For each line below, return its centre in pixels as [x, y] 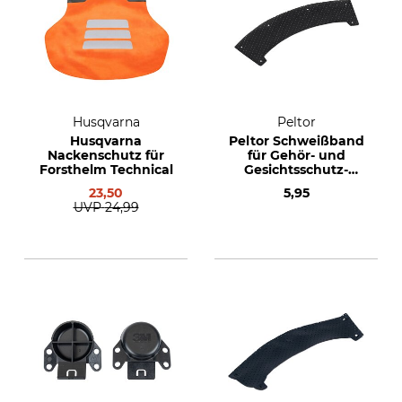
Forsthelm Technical [106, 170]
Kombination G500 [296, 184]
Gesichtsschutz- [296, 170]
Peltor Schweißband [296, 141]
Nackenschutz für [106, 155]
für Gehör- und [296, 155]
